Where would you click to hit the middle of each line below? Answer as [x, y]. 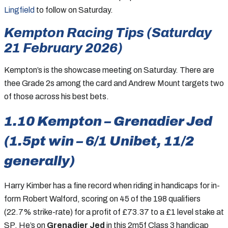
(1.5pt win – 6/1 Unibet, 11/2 [99, 141]
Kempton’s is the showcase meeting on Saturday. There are [109, 70]
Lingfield [19, 10]
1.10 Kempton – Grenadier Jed [108, 121]
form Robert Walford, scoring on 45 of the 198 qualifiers [102, 198]
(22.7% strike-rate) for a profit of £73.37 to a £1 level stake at [114, 212]
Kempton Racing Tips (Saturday [108, 32]
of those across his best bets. [56, 96]
